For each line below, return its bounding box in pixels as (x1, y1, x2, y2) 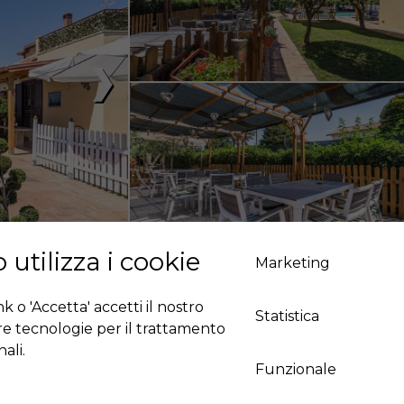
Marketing (255, 254, 331, 271)
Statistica (255, 308, 320, 325)
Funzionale (255, 361, 337, 378)
